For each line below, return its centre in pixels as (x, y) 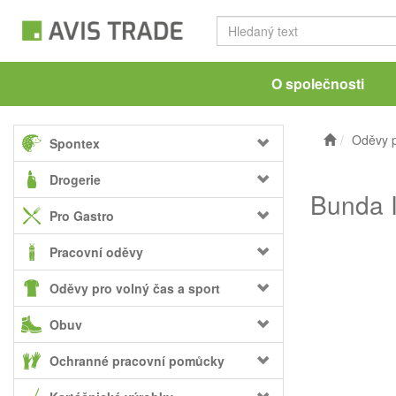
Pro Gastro (82, 216)
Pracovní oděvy (96, 252)
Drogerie (75, 179)
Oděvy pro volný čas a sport (135, 288)
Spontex (75, 143)
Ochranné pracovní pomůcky (137, 361)
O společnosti (317, 84)
